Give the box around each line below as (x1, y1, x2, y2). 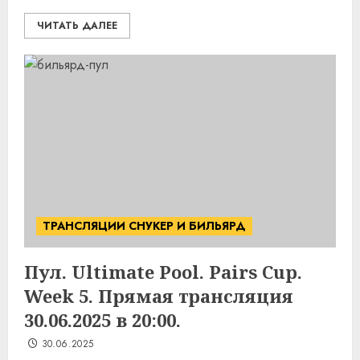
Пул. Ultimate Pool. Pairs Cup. (24, 260, 302, 284)
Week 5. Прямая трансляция (24, 284, 293, 308)
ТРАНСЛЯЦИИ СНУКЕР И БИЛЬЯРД (43, 218, 246, 234)
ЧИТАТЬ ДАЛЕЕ (37, 18, 117, 33)
